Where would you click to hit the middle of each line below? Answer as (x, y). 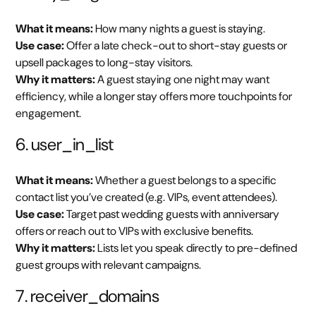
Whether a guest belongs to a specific (185, 181)
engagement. (49, 114)
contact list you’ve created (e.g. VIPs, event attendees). (147, 197)
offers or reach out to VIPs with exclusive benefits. (135, 231)
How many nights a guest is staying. (180, 29)
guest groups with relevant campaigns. (109, 265)
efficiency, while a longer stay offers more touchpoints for (154, 97)
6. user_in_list (65, 145)
